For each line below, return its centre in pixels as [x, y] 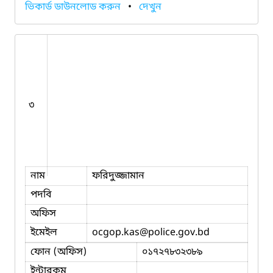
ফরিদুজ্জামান [118, 176]
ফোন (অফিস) [59, 252]
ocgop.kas [116, 232]
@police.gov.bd [175, 232]
